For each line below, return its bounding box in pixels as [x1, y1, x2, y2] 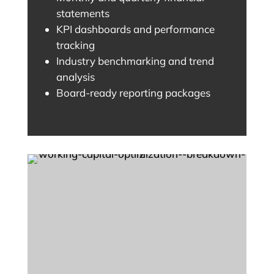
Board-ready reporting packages [56, 86, 210, 100]
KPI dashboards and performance [56, 23, 215, 36]
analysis [56, 70, 95, 84]
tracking [56, 39, 95, 52]
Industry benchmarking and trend [56, 54, 214, 68]
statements [56, 7, 109, 20]
